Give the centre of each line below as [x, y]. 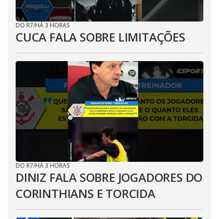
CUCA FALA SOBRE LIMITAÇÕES [100, 37]
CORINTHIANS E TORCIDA [86, 193]
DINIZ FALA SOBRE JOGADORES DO [109, 177]
